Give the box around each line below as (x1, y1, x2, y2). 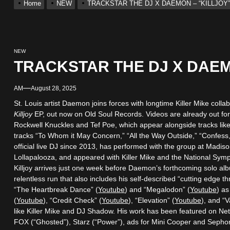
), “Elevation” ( (128, 196, 175, 204)
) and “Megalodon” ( (125, 185, 190, 194)
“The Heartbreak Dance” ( (14, 185, 99, 194)
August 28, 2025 (31, 84, 77, 92)
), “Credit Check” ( (43, 196, 102, 204)
